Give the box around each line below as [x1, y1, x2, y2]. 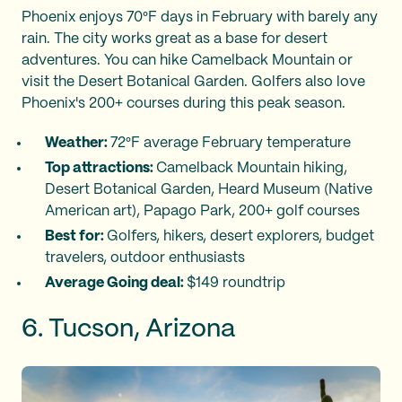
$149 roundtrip [187, 275, 285, 290]
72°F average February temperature [110, 135, 351, 150]
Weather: [45, 135, 110, 150]
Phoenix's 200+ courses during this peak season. [22, 96, 345, 110]
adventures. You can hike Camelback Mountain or [22, 53, 353, 67]
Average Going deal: [45, 275, 187, 290]
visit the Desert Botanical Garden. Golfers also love [22, 74, 365, 89]
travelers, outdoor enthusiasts [45, 250, 245, 265]
